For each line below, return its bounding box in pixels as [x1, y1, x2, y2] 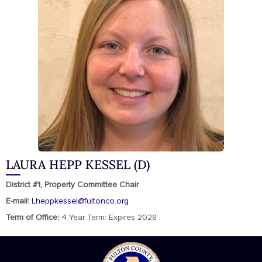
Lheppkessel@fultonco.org [32, 197, 129, 205]
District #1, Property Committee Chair [6, 181, 139, 189]
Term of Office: [6, 213, 59, 222]
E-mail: [6, 197, 29, 205]
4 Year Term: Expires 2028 [59, 213, 157, 222]
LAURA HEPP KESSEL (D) [6, 157, 150, 173]
